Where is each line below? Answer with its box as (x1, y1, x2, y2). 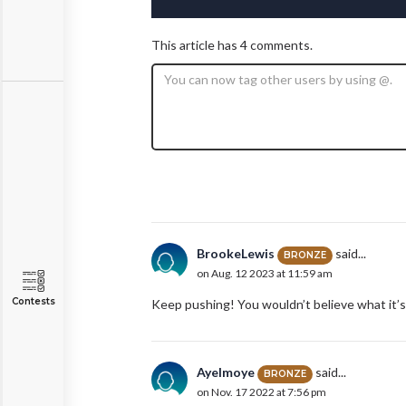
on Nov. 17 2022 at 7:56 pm (197, 384, 326, 399)
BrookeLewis (197, 246, 275, 262)
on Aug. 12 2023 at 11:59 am (197, 266, 333, 280)
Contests (11, 295, 55, 307)
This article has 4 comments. (151, 37, 313, 53)
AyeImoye (197, 364, 255, 381)
